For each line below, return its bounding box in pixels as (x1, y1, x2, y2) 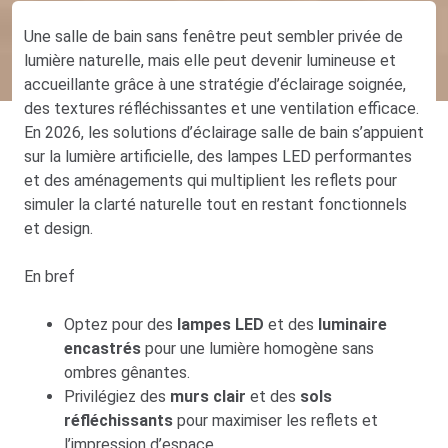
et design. (24, 218, 93, 238)
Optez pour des (64, 314, 177, 334)
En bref (24, 266, 75, 286)
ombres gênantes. (64, 362, 190, 382)
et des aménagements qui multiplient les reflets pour (24, 170, 397, 190)
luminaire (318, 314, 387, 334)
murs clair (170, 386, 246, 406)
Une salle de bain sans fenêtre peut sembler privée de (24, 26, 403, 46)
